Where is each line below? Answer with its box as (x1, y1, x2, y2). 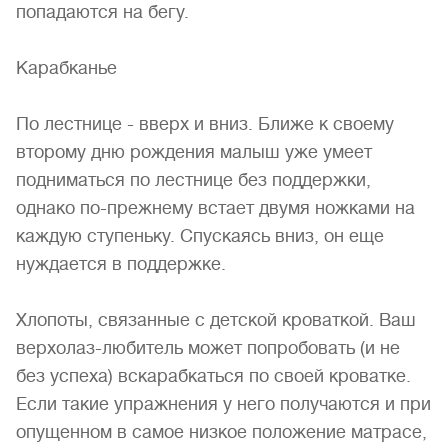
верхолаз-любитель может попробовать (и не (16, 338, 400, 358)
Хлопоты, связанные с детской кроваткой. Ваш (16, 310, 416, 330)
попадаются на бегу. (16, 2, 189, 22)
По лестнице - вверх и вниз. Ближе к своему (16, 114, 394, 134)
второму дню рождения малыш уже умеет (16, 142, 372, 162)
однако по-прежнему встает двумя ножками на (16, 198, 415, 218)
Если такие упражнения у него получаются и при (16, 394, 431, 414)
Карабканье (16, 58, 117, 78)
